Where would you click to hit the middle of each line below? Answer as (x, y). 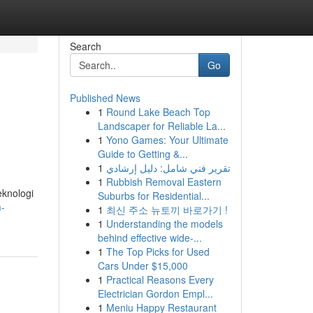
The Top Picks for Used (158, 252)
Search (85, 46)
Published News (105, 98)
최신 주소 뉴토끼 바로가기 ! (167, 210)
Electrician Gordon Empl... (155, 293)
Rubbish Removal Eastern (163, 182)
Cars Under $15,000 (143, 265)
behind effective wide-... (150, 238)
